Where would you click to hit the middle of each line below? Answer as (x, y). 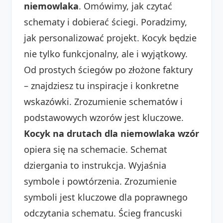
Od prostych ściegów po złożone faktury (108, 69)
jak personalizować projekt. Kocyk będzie (110, 38)
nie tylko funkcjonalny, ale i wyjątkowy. (106, 54)
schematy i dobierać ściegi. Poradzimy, (106, 22)
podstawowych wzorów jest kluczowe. (104, 117)
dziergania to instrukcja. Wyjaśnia (95, 165)
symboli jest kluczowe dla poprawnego (106, 197)
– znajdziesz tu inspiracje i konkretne (101, 85)
